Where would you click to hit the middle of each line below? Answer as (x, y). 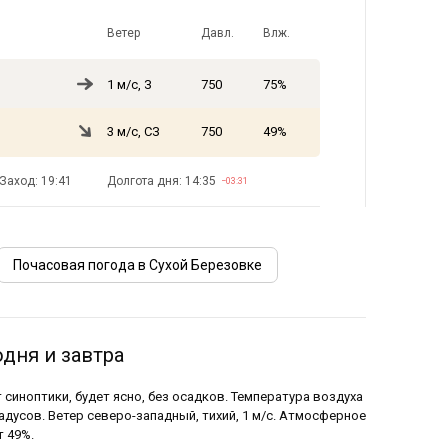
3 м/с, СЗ (133, 131)
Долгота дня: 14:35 (162, 181)
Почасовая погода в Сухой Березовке (137, 265)
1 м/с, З (129, 84)
